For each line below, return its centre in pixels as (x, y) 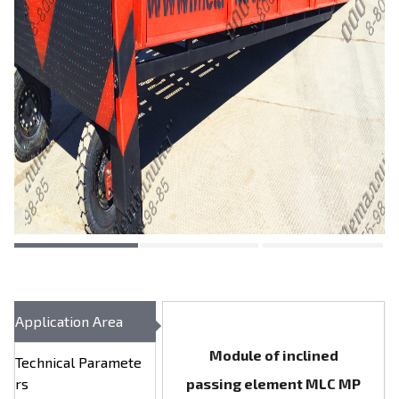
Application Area (69, 321)
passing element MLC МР (274, 383)
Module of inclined (273, 355)
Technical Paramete (78, 362)
